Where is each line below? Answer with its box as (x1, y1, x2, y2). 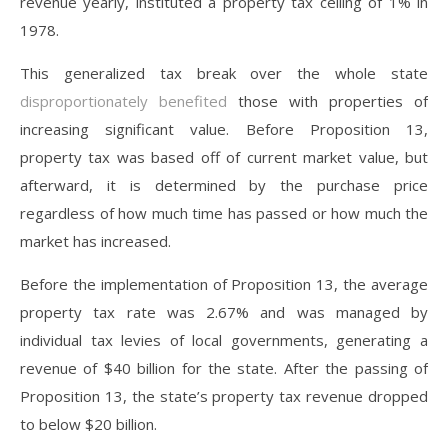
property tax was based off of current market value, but (20, 147, 428, 167)
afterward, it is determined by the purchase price (20, 175, 428, 195)
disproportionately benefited (20, 91, 227, 111)
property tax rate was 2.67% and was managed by (20, 302, 428, 322)
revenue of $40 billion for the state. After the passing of (20, 358, 428, 378)
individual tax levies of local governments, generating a (20, 330, 428, 350)
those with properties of (227, 91, 428, 111)
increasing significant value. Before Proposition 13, (20, 119, 428, 139)
